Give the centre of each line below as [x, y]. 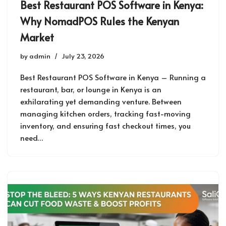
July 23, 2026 [83, 55]
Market [37, 37]
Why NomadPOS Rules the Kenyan [100, 21]
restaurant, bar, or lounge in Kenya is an [91, 89]
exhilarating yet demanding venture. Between [101, 101]
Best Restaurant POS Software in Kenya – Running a [113, 77]
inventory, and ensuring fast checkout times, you [105, 125]
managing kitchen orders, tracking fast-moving [105, 113]
